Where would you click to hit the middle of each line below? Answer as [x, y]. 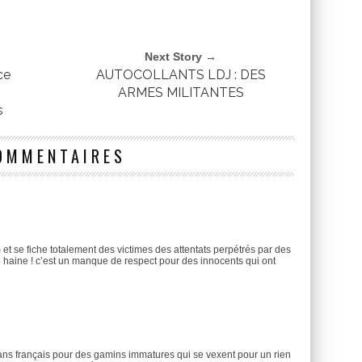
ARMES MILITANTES [181, 93]
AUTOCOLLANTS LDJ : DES [181, 75]
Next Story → [181, 57]
